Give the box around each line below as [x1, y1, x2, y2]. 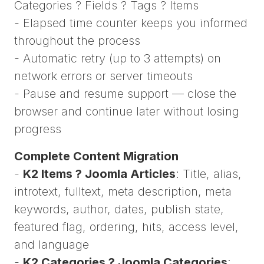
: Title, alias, [176, 167, 242, 181]
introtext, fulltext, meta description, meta [14, 184, 232, 199]
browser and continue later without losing [14, 104, 239, 119]
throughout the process [14, 34, 140, 48]
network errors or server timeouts [14, 69, 193, 84]
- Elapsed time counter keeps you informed [14, 16, 247, 31]
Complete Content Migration [14, 149, 179, 164]
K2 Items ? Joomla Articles [23, 167, 176, 181]
